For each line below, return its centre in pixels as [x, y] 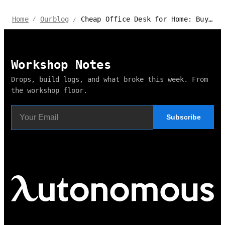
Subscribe [184, 117]
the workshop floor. [49, 90]
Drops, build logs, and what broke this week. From [109, 79]
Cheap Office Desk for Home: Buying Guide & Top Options [144, 19]
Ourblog [55, 19]
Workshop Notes [61, 65]
